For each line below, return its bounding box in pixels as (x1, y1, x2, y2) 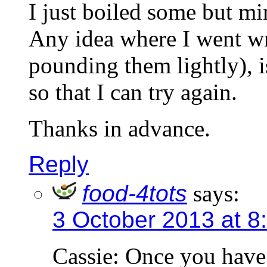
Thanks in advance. (29, 115, 210, 141)
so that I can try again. (29, 79, 237, 105)
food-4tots (82, 180, 187, 206)
